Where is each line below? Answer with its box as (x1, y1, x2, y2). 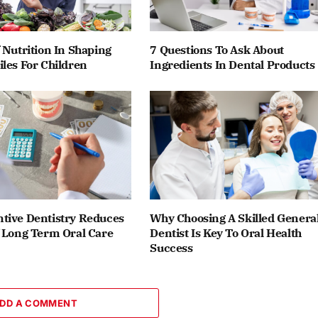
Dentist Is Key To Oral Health (150, 226, 302, 241)
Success (150, 241, 193, 256)
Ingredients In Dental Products (150, 57, 315, 72)
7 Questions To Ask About (150, 42, 284, 57)
